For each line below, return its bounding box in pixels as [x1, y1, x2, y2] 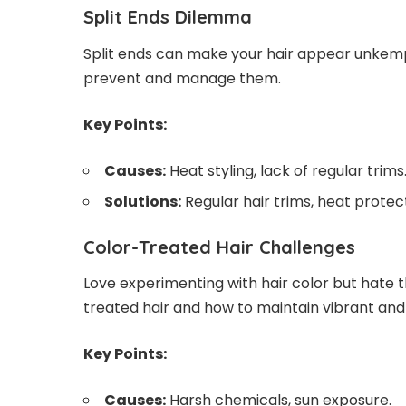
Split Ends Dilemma [83, 5, 252, 29]
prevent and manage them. [83, 67, 281, 89]
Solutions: [104, 190, 181, 212]
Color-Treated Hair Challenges [83, 235, 355, 258]
